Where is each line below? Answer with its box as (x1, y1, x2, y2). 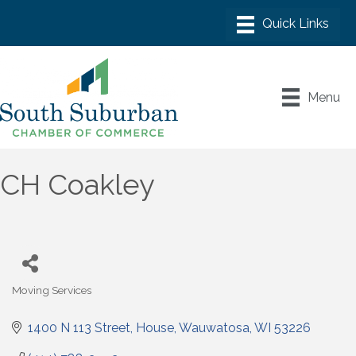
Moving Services (12, 283, 91, 296)
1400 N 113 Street (28, 319, 130, 335)
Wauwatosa (179, 319, 250, 335)
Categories (11, 293, 67, 307)
